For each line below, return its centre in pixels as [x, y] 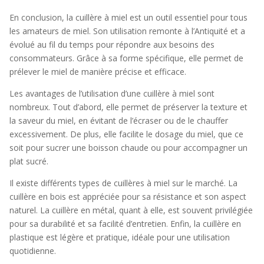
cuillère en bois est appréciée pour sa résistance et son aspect [128, 197]
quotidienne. [33, 251]
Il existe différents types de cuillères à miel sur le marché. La [123, 183]
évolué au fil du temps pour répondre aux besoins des [112, 44]
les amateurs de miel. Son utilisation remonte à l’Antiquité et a [127, 31]
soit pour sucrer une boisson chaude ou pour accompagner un [128, 148]
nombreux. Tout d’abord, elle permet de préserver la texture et [128, 107]
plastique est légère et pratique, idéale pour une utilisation [120, 237]
